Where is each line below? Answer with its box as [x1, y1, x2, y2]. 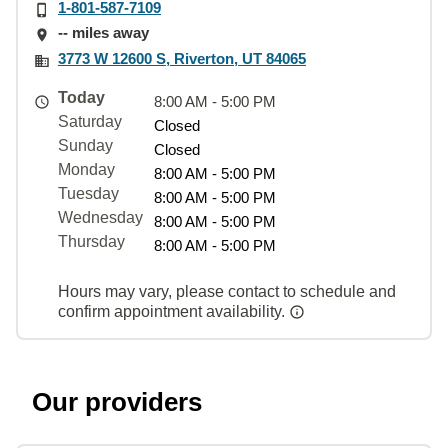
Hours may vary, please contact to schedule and [58, 282, 396, 300]
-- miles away [58, 24, 149, 42]
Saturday [58, 112, 122, 130]
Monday [58, 160, 115, 178]
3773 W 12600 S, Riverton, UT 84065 [58, 49, 306, 67]
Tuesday [58, 184, 119, 202]
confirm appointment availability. [58, 302, 289, 320]
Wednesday [58, 208, 143, 226]
